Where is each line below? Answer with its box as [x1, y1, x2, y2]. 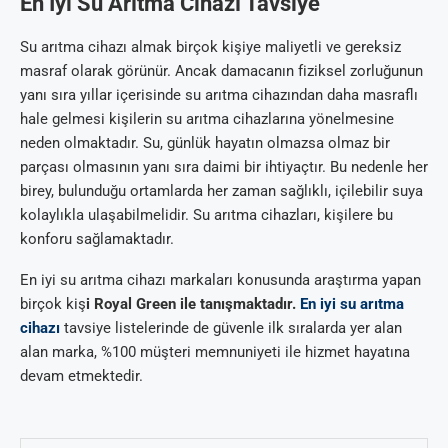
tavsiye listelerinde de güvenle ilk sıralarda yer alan [64, 319, 402, 338]
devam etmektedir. [20, 367, 143, 386]
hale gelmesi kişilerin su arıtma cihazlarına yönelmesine [20, 110, 394, 129]
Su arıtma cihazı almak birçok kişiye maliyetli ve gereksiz [20, 38, 401, 57]
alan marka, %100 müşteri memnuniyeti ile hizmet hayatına [20, 343, 410, 362]
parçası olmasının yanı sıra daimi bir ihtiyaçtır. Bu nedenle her [20, 158, 428, 177]
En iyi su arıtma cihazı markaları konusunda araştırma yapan [20, 271, 421, 290]
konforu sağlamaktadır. [20, 230, 174, 249]
